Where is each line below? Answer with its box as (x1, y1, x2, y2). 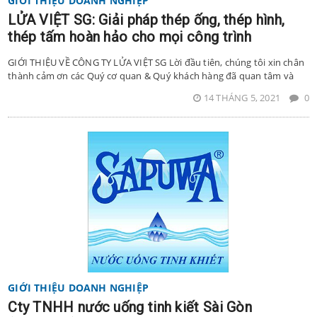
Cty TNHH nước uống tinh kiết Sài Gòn (8, 298, 253, 316)
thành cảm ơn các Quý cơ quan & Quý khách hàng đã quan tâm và (8, 69, 294, 83)
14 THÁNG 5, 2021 (203, 91, 283, 105)
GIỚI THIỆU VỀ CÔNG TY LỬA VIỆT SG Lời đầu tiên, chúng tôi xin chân (8, 56, 305, 69)
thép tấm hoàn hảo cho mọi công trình (8, 28, 252, 46)
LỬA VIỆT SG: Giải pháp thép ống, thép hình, (8, 11, 285, 29)
